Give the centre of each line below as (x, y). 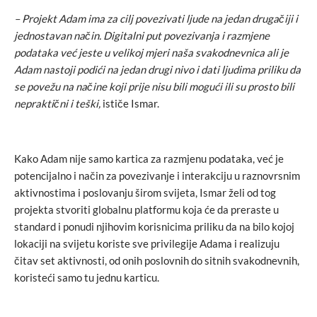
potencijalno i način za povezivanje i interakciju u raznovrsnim (157, 175)
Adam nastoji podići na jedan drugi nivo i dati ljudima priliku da (157, 69)
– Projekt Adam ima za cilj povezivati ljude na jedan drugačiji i (156, 18)
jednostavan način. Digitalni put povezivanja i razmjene (142, 35)
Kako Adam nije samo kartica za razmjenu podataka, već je (149, 158)
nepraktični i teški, (57, 103)
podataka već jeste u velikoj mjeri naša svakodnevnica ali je (151, 52)
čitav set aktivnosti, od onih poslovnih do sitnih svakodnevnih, (157, 260)
